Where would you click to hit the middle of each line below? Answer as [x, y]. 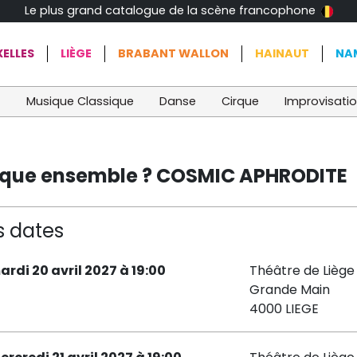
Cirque [240, 101]
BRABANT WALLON [173, 54]
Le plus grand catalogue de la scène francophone [172, 10]
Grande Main [289, 289]
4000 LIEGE [284, 308]
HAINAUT [282, 54]
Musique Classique [80, 101]
